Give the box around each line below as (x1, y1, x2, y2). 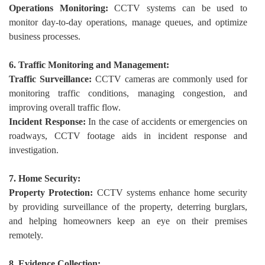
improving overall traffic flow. (9, 102, 121, 112)
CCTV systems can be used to (108, 3, 248, 13)
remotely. (9, 230, 43, 240)
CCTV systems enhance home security (93, 188, 248, 198)
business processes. (9, 31, 80, 41)
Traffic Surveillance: (9, 74, 92, 84)
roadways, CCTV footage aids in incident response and (9, 131, 247, 141)
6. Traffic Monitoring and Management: (9, 60, 169, 70)
